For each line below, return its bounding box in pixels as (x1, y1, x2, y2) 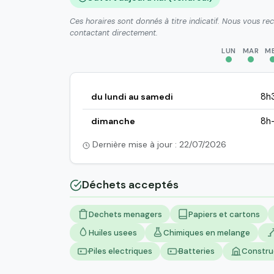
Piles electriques (88, 246, 152, 257)
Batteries (179, 246, 215, 257)
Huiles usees (88, 227, 137, 238)
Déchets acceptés (82, 178, 179, 192)
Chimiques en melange (163, 227, 251, 238)
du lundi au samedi (91, 91, 173, 103)
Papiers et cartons (188, 209, 261, 220)
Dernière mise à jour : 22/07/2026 (90, 139, 226, 150)
